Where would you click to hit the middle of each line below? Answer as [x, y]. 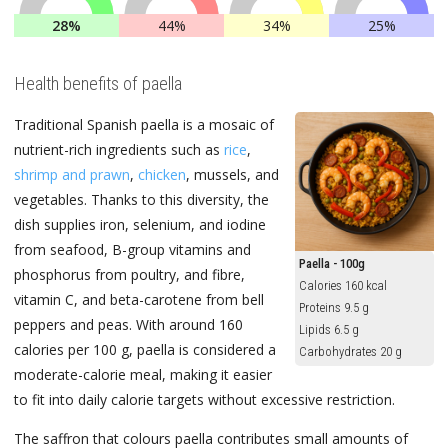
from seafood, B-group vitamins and [132, 250]
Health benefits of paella [98, 83]
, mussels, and [232, 175]
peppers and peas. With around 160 [128, 325]
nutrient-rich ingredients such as [119, 150]
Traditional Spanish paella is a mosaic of [144, 125]
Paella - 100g [332, 264]
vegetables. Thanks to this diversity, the [141, 200]
